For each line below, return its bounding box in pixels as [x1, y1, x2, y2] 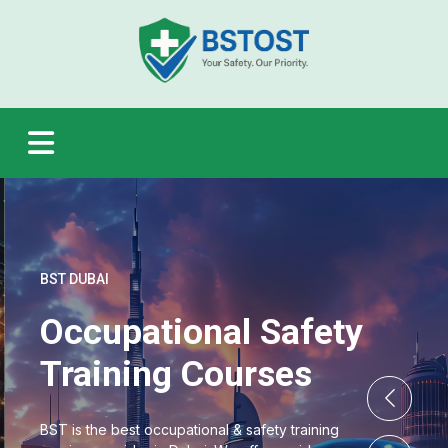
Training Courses [35, 352, 307, 395]
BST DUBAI [35, 270, 104, 287]
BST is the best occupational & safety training [35, 420, 334, 438]
